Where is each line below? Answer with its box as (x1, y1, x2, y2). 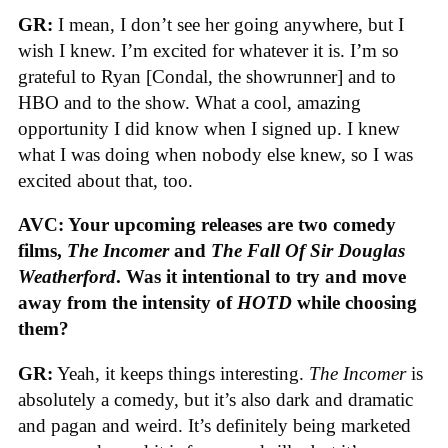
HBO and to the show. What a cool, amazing (18, 91, 361, 113)
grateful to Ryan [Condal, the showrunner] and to (18, 65, 396, 87)
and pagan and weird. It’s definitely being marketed (18, 414, 411, 436)
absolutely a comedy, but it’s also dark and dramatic (18, 388, 413, 410)
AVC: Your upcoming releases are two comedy (18, 214, 396, 236)
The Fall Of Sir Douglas (211, 240, 405, 262)
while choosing (297, 292, 417, 314)
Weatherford (18, 266, 116, 288)
